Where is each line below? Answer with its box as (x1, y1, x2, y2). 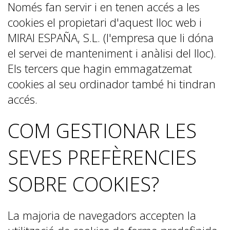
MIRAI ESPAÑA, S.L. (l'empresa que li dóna (8, 30, 214, 45)
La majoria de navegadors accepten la (8, 207, 196, 223)
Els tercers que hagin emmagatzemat (8, 61, 192, 76)
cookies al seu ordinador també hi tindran (8, 76, 216, 91)
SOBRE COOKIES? (8, 170, 159, 197)
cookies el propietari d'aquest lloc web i (8, 14, 202, 30)
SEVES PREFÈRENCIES (8, 144, 197, 170)
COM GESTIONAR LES (8, 117, 197, 144)
